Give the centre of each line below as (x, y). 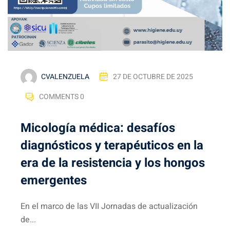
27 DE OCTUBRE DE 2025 (153, 77)
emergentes (54, 180)
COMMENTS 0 (62, 97)
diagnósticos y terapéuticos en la (112, 145)
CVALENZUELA (65, 76)
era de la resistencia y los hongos (113, 163)
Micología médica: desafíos (98, 128)
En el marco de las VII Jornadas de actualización (109, 206)
